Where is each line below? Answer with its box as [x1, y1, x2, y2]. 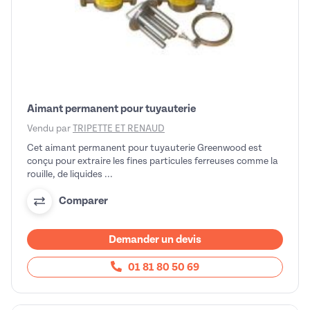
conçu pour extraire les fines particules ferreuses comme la [27, 155, 278, 166]
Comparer [59, 194, 108, 208]
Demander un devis [109, 232, 201, 246]
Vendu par [27, 122, 73, 134]
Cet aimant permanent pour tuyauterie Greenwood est [27, 142, 262, 153]
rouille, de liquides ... [27, 168, 113, 179]
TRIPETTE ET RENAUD [73, 122, 165, 134]
